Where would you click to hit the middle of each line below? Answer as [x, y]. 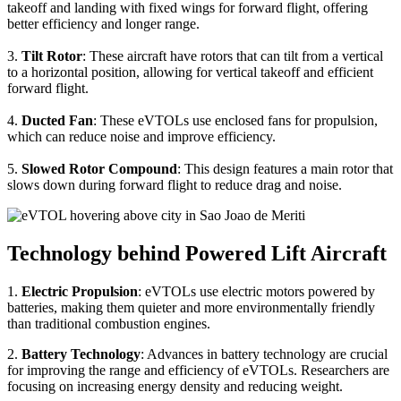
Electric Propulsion [80, 291]
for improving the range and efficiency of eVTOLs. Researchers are [198, 370]
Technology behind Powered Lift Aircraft [197, 253]
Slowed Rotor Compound [99, 169]
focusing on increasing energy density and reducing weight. [175, 386]
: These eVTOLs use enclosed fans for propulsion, [235, 121]
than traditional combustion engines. [109, 323]
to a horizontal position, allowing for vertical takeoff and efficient [190, 73]
